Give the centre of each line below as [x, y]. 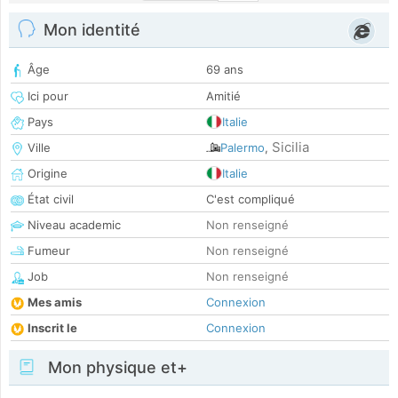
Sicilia [291, 147]
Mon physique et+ [115, 368]
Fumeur [47, 251]
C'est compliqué [251, 199]
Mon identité [92, 30]
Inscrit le [52, 328]
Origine [46, 174]
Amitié [223, 96]
